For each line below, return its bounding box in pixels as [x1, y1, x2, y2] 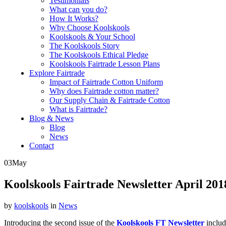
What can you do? [49, 5, 107, 14]
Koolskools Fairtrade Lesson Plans [49, 60, 160, 68]
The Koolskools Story [49, 41, 120, 50]
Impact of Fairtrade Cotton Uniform [49, 78, 163, 86]
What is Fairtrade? [49, 105, 107, 114]
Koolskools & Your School [49, 32, 135, 41]
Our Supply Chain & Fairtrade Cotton [49, 96, 170, 104]
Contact [29, 141, 54, 150]
